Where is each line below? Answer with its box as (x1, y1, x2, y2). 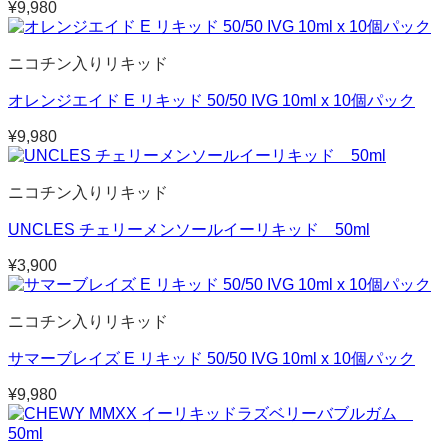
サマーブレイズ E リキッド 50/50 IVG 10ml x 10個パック (8, 349, 415, 367)
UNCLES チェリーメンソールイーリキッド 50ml (8, 220, 370, 238)
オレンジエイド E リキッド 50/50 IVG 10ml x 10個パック (8, 91, 415, 109)
